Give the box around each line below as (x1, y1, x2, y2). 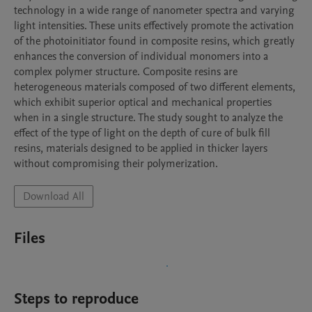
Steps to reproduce (14, 288, 139, 309)
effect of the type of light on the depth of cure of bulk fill (14, 125, 270, 141)
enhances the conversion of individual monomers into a (14, 49, 268, 64)
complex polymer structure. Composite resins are (14, 64, 237, 79)
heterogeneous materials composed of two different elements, (14, 79, 295, 95)
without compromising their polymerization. (14, 156, 221, 171)
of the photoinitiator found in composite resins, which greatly (14, 33, 295, 49)
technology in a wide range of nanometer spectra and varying (14, 3, 295, 18)
